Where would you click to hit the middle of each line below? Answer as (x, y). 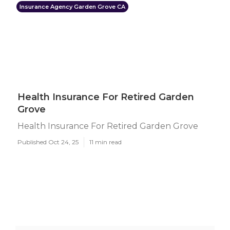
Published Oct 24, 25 (48, 142)
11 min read (106, 142)
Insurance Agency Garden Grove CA (72, 7)
